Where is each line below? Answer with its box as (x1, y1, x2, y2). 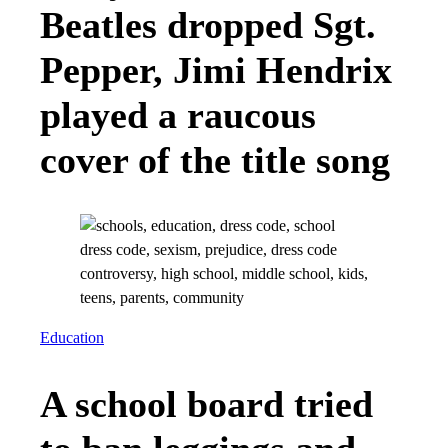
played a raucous (40, 93, 316, 136)
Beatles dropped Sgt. (40, 3, 376, 46)
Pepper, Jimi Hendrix (40, 48, 392, 91)
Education (40, 329, 104, 348)
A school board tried (40, 382, 373, 425)
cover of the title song (40, 138, 390, 181)
